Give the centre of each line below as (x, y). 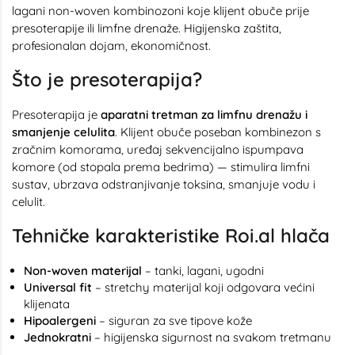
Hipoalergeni (60, 321)
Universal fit (58, 287)
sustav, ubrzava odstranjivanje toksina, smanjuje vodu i (164, 184)
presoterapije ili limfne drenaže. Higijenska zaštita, (147, 28)
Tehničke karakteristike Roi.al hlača (171, 235)
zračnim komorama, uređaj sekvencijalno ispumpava (158, 149)
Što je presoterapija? (107, 79)
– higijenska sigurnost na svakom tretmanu (211, 337)
